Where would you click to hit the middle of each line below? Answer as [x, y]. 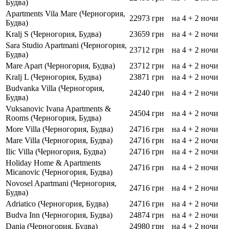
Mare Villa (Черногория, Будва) [59, 141]
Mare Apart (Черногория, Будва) [60, 66]
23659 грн [147, 34]
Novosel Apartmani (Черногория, [61, 184]
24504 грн [147, 113]
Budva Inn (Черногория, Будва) [59, 215]
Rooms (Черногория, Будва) [53, 118]
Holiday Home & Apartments [53, 163]
